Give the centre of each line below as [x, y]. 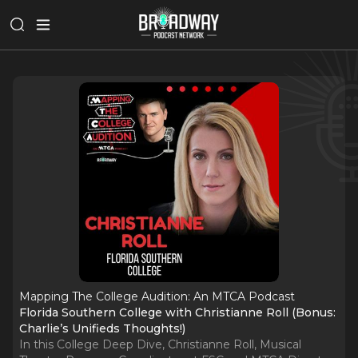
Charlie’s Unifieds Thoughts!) [102, 328]
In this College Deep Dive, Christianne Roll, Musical [160, 344]
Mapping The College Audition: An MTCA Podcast [157, 296]
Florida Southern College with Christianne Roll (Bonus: [177, 312]
